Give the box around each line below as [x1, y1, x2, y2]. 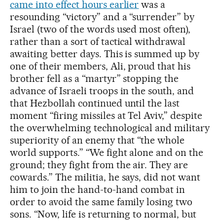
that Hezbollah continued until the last [10, 97, 180, 109]
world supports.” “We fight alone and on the [10, 146, 204, 158]
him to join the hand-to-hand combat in [10, 183, 185, 195]
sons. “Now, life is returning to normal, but [10, 208, 197, 220]
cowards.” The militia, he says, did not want [10, 171, 201, 183]
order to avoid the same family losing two [10, 195, 193, 208]
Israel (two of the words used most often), [10, 23, 191, 35]
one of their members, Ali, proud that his [10, 60, 191, 72]
